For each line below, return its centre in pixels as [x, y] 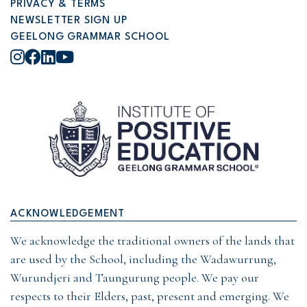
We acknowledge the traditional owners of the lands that [152, 241]
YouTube [102, 57]
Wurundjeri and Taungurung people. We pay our [135, 278]
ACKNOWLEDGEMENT [67, 214]
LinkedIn [85, 57]
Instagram [57, 57]
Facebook [70, 57]
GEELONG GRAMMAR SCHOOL [90, 37]
